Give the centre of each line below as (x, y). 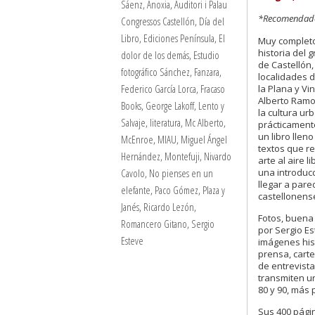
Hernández (141, 156)
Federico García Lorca (159, 89)
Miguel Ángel (204, 139)
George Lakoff (170, 105)
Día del (212, 21)
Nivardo (218, 156)
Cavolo (133, 173)
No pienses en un (181, 173)
